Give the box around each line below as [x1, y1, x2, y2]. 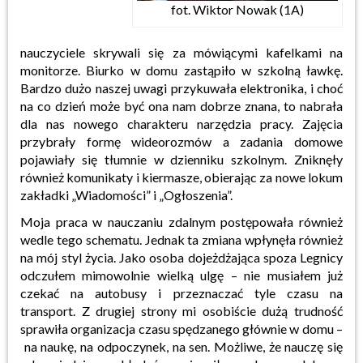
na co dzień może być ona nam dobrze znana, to [20, 97, 296, 113]
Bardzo [20, 79, 62, 96]
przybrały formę [20, 133, 132, 149]
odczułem [20, 267, 75, 283]
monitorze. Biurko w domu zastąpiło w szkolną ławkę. [20, 62, 343, 78]
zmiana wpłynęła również [202, 231, 344, 247]
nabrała [300, 97, 343, 113]
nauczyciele [20, 44, 85, 60]
